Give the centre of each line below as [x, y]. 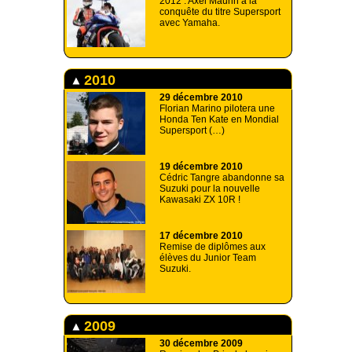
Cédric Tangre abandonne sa [222, 177]
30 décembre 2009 [201, 343]
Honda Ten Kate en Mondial [219, 119]
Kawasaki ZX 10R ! [200, 199]
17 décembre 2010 [201, 235]
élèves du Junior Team [208, 257]
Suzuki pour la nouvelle [210, 188]
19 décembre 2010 [201, 166]
